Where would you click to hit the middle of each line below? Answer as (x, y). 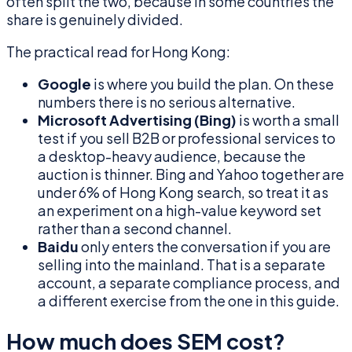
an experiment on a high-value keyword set (180, 211)
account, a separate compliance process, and (189, 283)
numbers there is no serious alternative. (167, 102)
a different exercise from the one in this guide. (189, 301)
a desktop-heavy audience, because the (172, 156)
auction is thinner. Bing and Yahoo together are (191, 174)
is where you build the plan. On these (213, 84)
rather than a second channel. (135, 229)
